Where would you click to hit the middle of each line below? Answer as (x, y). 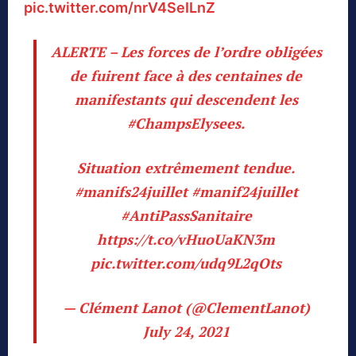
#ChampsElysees (184, 124)
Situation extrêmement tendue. (186, 168)
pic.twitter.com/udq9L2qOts (186, 263)
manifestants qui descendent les (186, 100)
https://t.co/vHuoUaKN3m (186, 240)
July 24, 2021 (186, 332)
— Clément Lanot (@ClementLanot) (186, 308)
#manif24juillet (244, 192)
